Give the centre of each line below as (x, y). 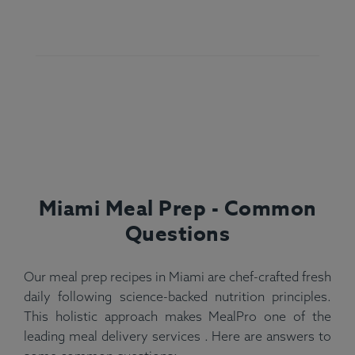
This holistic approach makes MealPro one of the (177, 317)
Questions (177, 234)
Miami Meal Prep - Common (177, 208)
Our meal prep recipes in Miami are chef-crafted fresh (177, 277)
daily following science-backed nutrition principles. (177, 297)
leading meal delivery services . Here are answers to (177, 336)
